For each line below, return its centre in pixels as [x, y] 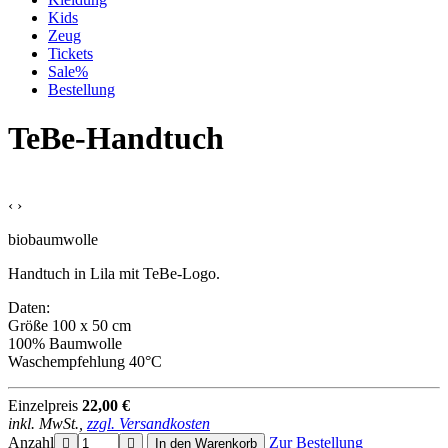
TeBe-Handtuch [116, 138]
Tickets [70, 53]
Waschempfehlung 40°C [85, 361]
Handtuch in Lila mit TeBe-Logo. [114, 273]
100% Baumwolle [65, 343]
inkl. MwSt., [47, 423]
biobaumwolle [53, 239]
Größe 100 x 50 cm [69, 325]
